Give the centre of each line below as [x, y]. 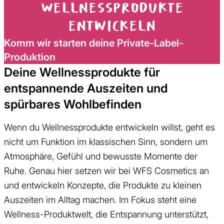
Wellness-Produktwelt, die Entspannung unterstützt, [106, 214]
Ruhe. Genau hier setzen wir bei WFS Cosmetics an [106, 170]
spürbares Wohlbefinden [73, 104]
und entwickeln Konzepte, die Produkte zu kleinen [103, 185]
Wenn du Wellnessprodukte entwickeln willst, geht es [109, 127]
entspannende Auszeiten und [86, 88]
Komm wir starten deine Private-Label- [94, 43]
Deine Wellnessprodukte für [82, 72]
